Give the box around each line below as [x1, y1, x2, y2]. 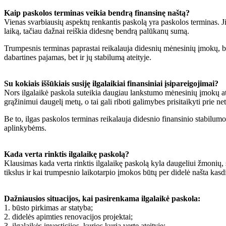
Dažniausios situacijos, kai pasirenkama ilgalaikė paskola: [4, 194, 200, 203]
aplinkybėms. [4, 123, 46, 132]
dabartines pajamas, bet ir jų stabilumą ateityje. [4, 52, 151, 62]
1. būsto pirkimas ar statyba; [4, 203, 93, 212]
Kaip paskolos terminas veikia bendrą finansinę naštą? [4, 8, 190, 17]
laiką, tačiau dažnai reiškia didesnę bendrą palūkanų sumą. [4, 26, 189, 35]
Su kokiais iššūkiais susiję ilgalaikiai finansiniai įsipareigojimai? [4, 79, 218, 88]
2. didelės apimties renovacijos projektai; [4, 212, 133, 221]
